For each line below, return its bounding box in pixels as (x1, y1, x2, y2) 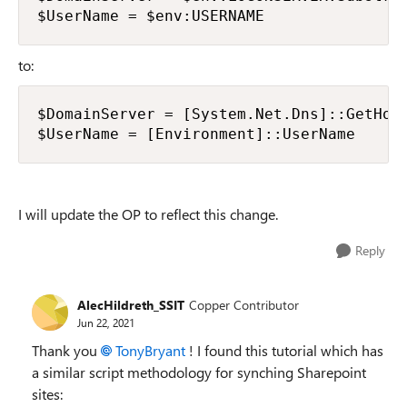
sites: (32, 384, 63, 403)
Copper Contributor (189, 295, 299, 313)
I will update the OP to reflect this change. (18, 204, 282, 223)
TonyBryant (115, 341, 185, 360)
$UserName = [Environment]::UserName (37, 125, 355, 143)
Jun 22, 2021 (77, 314, 134, 330)
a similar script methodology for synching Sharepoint (32, 362, 366, 382)
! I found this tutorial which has (185, 341, 383, 360)
